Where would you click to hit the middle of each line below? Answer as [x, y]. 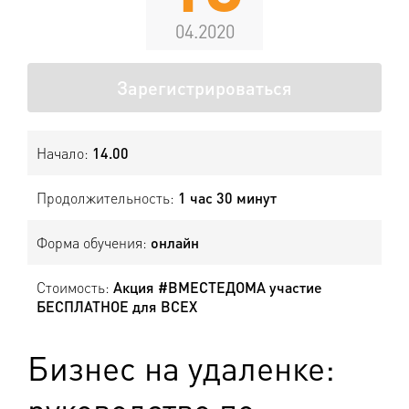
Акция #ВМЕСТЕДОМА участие [218, 287]
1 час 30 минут [227, 198]
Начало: [64, 153]
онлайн [175, 242]
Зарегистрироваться [204, 88]
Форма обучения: [94, 242]
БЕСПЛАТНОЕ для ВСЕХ [117, 306]
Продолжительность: [107, 198]
